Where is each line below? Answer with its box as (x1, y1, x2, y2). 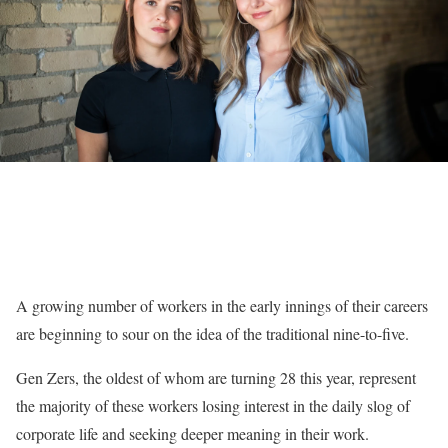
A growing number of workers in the (16, 295, 246, 316)
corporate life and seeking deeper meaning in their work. (16, 423, 369, 444)
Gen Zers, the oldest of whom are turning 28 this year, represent (16, 367, 416, 388)
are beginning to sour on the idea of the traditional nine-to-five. (16, 323, 409, 344)
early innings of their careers (250, 295, 428, 316)
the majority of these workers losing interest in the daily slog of (16, 395, 410, 416)
